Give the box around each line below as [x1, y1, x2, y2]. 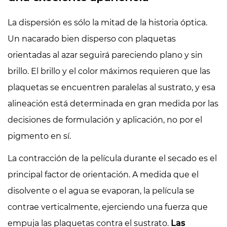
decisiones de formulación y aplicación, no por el [8, 115, 202, 125]
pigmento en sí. [8, 131, 71, 141]
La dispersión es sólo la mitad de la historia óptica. [8, 17, 207, 27]
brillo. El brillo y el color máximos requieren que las [8, 66, 210, 76]
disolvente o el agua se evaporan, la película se [8, 185, 195, 196]
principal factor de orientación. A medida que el [8, 169, 199, 179]
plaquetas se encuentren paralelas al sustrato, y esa [8, 82, 215, 92]
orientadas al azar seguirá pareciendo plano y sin [8, 50, 203, 60]
